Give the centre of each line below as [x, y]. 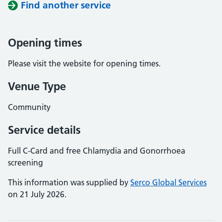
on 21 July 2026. [37, 194]
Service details [44, 130]
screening [26, 163]
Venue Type [37, 86]
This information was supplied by [69, 182]
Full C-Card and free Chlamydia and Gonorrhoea [97, 151]
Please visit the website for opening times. [84, 63]
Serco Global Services [168, 182]
